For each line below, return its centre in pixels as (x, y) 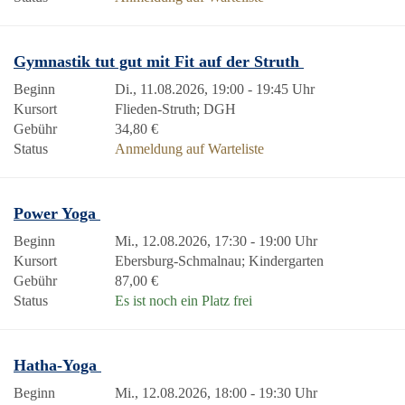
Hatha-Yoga (57, 365)
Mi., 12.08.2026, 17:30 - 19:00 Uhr (216, 241)
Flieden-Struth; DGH (175, 109)
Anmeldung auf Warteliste (189, 149)
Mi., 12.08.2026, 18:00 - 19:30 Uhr (216, 393)
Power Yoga (57, 213)
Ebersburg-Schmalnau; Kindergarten (219, 261)
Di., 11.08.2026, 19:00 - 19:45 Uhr (215, 89)
